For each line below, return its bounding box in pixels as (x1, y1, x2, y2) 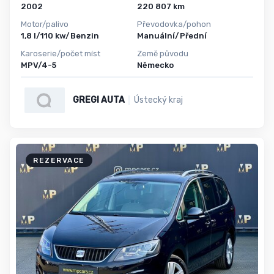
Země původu (137, 48, 188, 58)
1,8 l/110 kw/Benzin (21, 31, 99, 41)
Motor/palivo (21, 20, 68, 29)
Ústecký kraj (133, 95, 183, 105)
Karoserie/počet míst (21, 48, 100, 58)
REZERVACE (33, 155, 85, 165)
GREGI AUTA (72, 95, 125, 105)
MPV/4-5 (21, 60, 56, 70)
